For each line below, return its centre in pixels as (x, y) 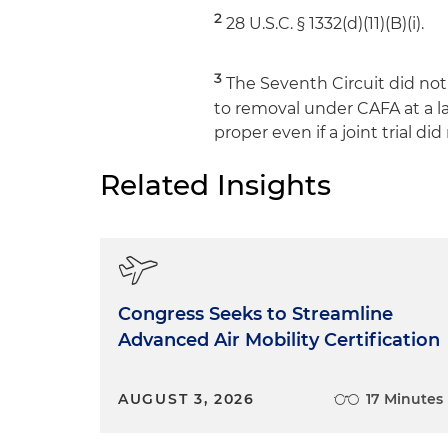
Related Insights (215, 184)
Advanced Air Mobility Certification (279, 339)
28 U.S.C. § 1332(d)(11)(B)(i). (323, 23)
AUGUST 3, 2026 (186, 398)
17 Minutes (405, 398)
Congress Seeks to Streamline (255, 313)
